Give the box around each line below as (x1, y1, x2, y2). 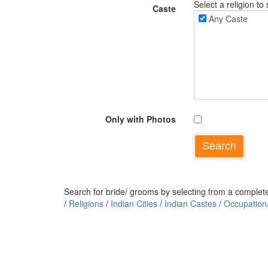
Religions (69, 197, 103, 209)
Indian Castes (165, 197, 217, 209)
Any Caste (206, 13, 248, 25)
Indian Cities (111, 197, 157, 209)
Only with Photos (105, 113, 176, 125)
